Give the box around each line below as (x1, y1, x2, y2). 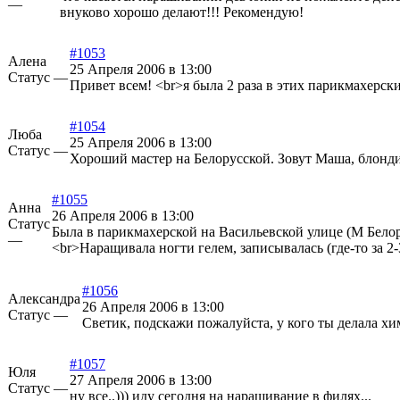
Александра (8, 291, 80, 307)
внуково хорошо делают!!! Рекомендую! (60, 4, 304, 21)
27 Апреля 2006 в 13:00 (70, 372, 212, 388)
